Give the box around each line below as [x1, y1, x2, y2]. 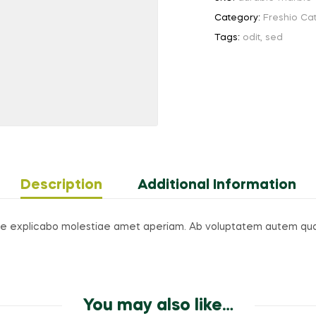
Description [20, 178, 102, 193]
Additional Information [137, 178, 296, 193]
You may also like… [83, 297, 233, 314]
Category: [214, 13, 263, 23]
